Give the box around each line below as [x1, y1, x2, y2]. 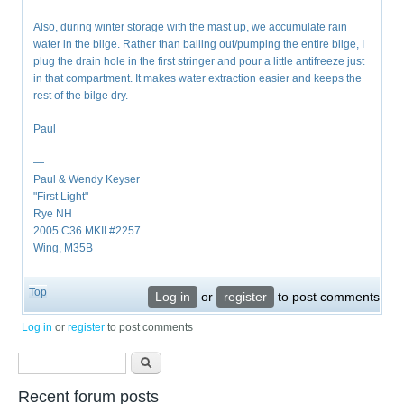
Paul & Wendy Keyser [33, 173, 141, 187]
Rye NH [33, 207, 73, 221]
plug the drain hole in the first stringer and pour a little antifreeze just [33, 55, 365, 69]
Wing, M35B [33, 242, 94, 255]
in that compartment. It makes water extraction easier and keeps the [33, 72, 363, 86]
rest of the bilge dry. [33, 89, 129, 103]
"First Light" [33, 190, 89, 204]
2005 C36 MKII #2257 [33, 225, 142, 238]
